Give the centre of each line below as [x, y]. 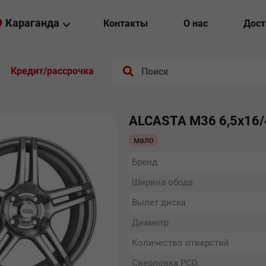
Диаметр [150, 223]
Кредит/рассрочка [52, 71]
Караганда [32, 23]
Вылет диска [159, 202]
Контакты [125, 23]
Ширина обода [162, 182]
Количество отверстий [180, 243]
